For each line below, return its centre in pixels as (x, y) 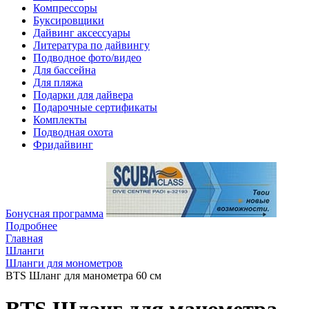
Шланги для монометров (64, 263)
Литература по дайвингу (91, 45)
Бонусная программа (54, 213)
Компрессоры (65, 8)
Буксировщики (69, 20)
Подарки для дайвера (83, 95)
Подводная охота (73, 132)
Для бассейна (64, 70)
